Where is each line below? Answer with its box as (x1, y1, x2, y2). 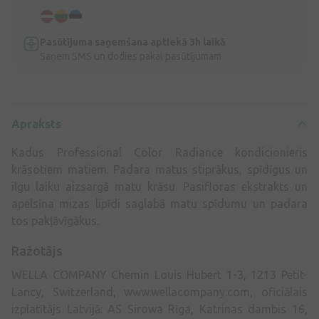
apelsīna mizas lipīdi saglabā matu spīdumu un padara (11, 197, 308, 210)
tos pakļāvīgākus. (11, 214, 102, 227)
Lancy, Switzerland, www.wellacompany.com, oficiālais (11, 285, 308, 298)
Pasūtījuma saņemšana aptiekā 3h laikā (40, 36, 226, 48)
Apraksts (11, 117, 61, 130)
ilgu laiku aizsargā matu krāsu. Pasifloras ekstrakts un (11, 179, 308, 193)
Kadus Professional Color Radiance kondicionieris (11, 145, 308, 159)
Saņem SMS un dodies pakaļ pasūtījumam (40, 50, 221, 62)
